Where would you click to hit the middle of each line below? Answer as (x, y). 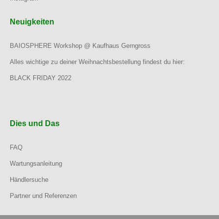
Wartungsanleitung (36, 164)
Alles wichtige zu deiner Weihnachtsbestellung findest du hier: (97, 62)
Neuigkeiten (32, 22)
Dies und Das (35, 124)
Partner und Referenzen (43, 196)
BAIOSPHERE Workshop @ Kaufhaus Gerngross (80, 46)
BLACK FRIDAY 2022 (41, 78)
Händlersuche (29, 180)
